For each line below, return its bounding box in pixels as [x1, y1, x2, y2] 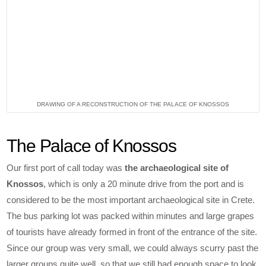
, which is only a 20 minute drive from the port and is [43, 178, 245, 189]
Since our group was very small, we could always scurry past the [7, 242, 259, 253]
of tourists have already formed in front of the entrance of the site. [7, 226, 258, 237]
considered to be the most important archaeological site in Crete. [7, 194, 255, 205]
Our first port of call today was [7, 162, 125, 173]
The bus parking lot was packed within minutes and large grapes [7, 210, 255, 221]
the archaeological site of [125, 162, 229, 173]
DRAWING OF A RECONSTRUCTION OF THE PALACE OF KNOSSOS [37, 101, 229, 108]
